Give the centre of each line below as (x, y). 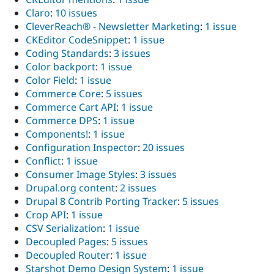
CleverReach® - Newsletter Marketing (113, 27)
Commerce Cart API (71, 107)
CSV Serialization (64, 228)
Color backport (61, 67)
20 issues (164, 148)
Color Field (50, 80)
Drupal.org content (70, 188)
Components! (57, 134)
